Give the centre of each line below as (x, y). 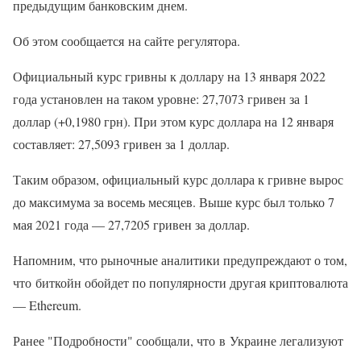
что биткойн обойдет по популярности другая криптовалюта (180, 283)
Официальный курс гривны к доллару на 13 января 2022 (169, 77)
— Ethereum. (47, 305)
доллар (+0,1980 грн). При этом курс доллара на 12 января (173, 122)
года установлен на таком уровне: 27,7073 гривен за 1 (161, 99)
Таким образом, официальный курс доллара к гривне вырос (178, 180)
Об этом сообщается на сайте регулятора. (127, 41)
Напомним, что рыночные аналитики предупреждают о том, (180, 260)
